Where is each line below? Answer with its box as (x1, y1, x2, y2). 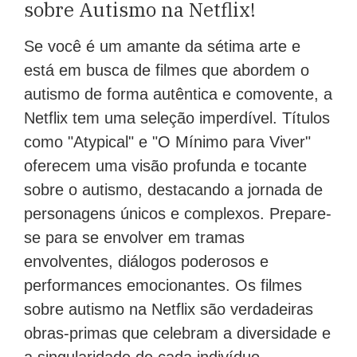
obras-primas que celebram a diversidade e (24, 324, 331, 342)
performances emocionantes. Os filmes (24, 276, 302, 294)
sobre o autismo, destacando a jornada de (24, 180, 323, 198)
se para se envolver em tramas (24, 228, 245, 246)
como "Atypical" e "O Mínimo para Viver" (24, 132, 311, 151)
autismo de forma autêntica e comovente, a (24, 84, 332, 103)
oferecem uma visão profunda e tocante (24, 156, 307, 175)
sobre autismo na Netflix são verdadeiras (24, 300, 313, 318)
